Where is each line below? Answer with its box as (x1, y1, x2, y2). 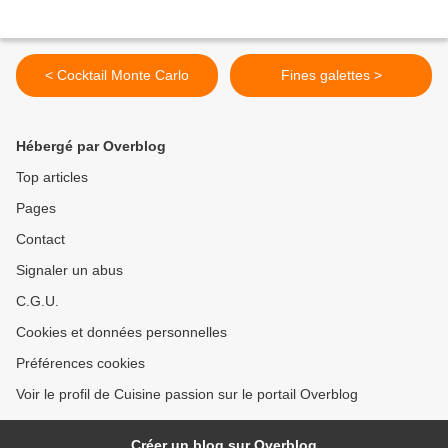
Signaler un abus (16, 262, 123, 278)
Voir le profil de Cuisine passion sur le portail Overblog (16, 386, 358, 402)
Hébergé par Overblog (16, 138, 166, 154)
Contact (16, 231, 65, 247)
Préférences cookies (16, 355, 145, 371)
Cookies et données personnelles (16, 324, 227, 340)
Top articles (16, 169, 88, 185)
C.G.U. (16, 293, 59, 309)
